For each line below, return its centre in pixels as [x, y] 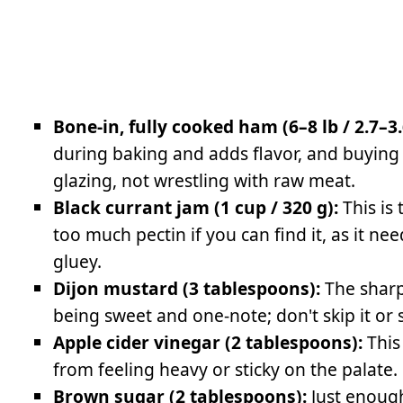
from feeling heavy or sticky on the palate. [226, 369]
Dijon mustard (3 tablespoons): [187, 288]
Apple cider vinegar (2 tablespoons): [208, 342]
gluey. [78, 261]
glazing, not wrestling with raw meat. [205, 180]
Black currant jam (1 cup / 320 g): [196, 207]
